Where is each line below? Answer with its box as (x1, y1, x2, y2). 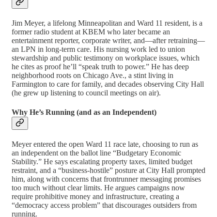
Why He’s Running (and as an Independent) (12, 108, 156, 116)
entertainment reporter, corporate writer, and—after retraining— (12, 36, 205, 45)
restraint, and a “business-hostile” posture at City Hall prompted (12, 166, 205, 174)
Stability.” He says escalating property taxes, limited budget (12, 157, 192, 166)
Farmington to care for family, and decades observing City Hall (12, 80, 204, 89)
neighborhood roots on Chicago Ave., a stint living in (12, 71, 173, 80)
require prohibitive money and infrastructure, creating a (12, 192, 179, 201)
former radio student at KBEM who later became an (12, 28, 170, 36)
